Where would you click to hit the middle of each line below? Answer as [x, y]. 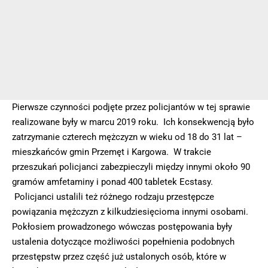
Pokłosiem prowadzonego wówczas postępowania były [122, 226]
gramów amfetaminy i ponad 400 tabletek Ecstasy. [112, 182]
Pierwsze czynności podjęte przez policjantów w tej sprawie [131, 107]
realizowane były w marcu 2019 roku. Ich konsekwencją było [133, 122]
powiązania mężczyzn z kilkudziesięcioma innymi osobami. [130, 211]
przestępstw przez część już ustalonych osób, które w [119, 256]
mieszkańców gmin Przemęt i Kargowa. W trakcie [112, 152]
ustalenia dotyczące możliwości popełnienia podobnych [123, 241]
